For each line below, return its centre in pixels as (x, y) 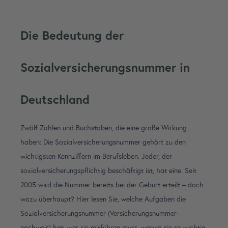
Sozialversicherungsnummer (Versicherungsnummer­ (100, 213)
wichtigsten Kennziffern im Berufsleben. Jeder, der (96, 156)
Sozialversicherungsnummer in (105, 67)
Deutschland (55, 99)
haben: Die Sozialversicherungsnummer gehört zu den (103, 142)
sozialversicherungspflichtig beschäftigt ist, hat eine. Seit (108, 171)
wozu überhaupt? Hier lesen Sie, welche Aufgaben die (103, 199)
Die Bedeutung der (72, 35)
